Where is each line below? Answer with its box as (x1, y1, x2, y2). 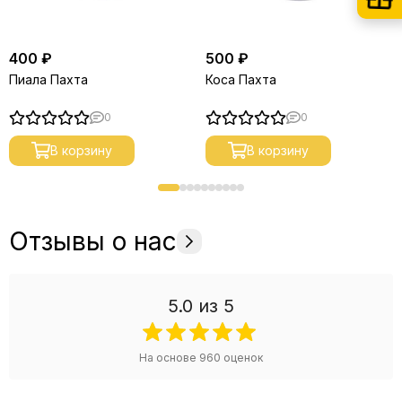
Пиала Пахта (9, 71, 88, 87)
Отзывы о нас (9, 225, 177, 257)
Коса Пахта (205, 71, 276, 87)
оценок (221, 350, 263, 364)
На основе (139, 350, 199, 364)
